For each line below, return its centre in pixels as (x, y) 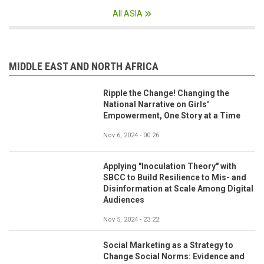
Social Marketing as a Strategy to (168, 245)
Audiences (124, 200)
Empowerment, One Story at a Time (172, 115)
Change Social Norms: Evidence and (174, 257)
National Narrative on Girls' (156, 104)
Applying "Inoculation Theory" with (170, 166)
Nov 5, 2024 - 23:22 (131, 220)
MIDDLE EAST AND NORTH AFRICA (84, 66)
